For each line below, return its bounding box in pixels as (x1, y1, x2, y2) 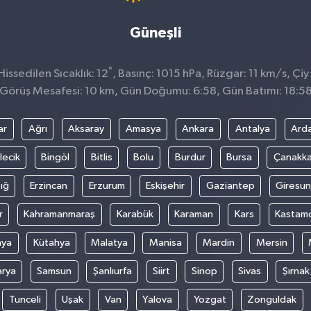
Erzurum (88, 180, 125, 191)
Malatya (91, 237, 128, 248)
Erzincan (30, 180, 67, 191)
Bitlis (90, 151, 112, 162)
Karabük (116, 208, 153, 219)
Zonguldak (247, 294, 296, 305)
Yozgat (193, 294, 226, 305)
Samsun (37, 265, 72, 276)
